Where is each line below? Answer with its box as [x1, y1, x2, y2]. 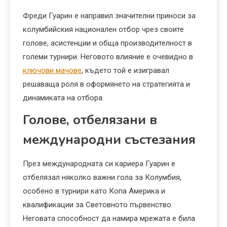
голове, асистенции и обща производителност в [23, 39, 192, 48]
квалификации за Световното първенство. [23, 200, 173, 210]
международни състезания [23, 131, 196, 149]
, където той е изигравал [82, 66, 169, 75]
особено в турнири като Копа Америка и [23, 186, 165, 196]
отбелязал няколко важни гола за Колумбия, [23, 173, 181, 182]
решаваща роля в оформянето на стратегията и [23, 80, 190, 89]
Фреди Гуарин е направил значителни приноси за [23, 11, 196, 21]
